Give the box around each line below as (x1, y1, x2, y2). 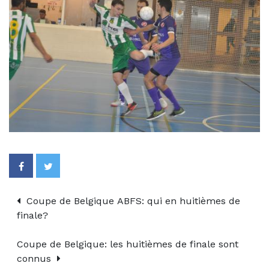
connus (17, 253, 54, 265)
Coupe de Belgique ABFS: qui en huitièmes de (23, 195, 240, 207)
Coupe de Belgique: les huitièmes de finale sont (17, 238, 238, 250)
